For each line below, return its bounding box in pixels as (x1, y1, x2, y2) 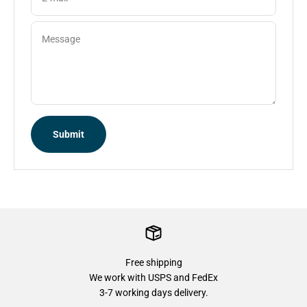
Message (42, 34, 80, 45)
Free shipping (125, 257, 182, 269)
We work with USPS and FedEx (89, 272, 218, 284)
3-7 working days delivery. (99, 287, 208, 299)
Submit (53, 129, 84, 140)
